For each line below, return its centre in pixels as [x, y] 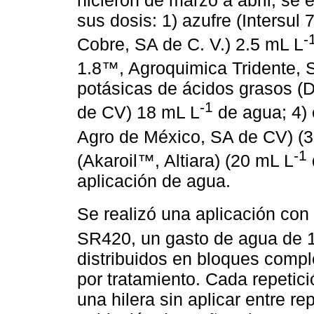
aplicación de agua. [154, 181]
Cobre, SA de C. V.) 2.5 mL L [190, 44]
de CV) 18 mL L [138, 112]
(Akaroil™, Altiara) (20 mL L [185, 161]
